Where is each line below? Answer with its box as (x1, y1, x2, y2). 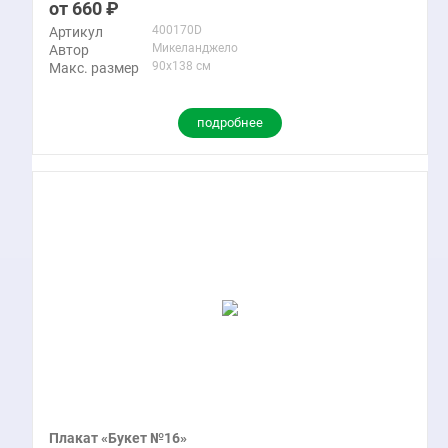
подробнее (197, 114, 263, 130)
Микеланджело (152, 40, 238, 55)
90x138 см (152, 58, 211, 73)
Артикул (49, 23, 103, 40)
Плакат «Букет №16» (49, 429, 187, 446)
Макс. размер (49, 59, 139, 76)
